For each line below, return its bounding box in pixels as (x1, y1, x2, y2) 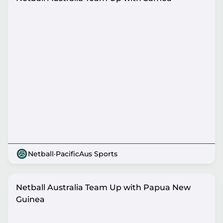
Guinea (16, 195, 45, 204)
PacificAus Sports (56, 149, 117, 158)
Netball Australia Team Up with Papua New (16, 183, 191, 192)
